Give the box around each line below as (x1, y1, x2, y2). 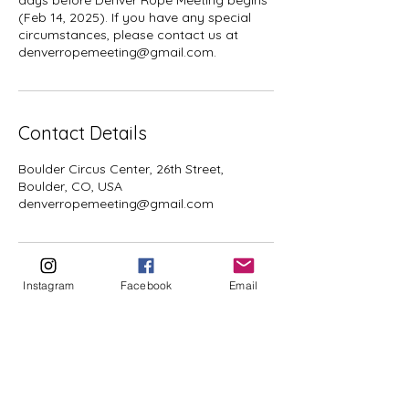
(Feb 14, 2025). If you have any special (18, 9, 251, 26)
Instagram (23, 278, 75, 292)
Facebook (120, 278, 173, 292)
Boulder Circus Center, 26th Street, (18, 161, 224, 177)
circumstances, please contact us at (18, 26, 238, 43)
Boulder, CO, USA (18, 178, 122, 194)
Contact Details (18, 121, 147, 144)
